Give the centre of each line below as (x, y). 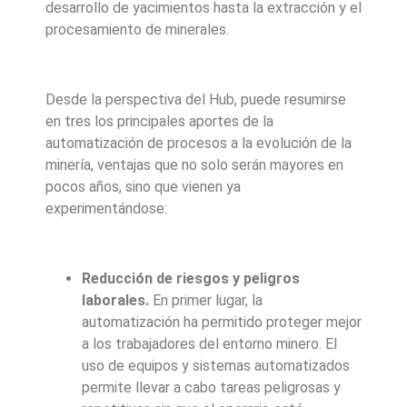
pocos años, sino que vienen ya (143, 187)
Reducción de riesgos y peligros (191, 278)
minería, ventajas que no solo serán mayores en (194, 165)
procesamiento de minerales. (137, 30)
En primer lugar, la (206, 300)
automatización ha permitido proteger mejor (222, 322)
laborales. (115, 300)
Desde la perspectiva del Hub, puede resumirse (196, 100)
